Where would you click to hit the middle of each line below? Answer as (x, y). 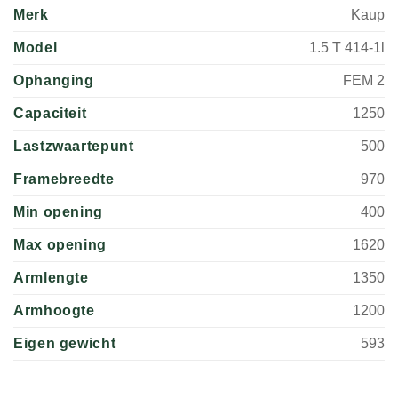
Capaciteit (50, 114)
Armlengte (51, 278)
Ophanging (54, 81)
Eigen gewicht (65, 344)
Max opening (60, 245)
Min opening (59, 212)
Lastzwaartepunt (74, 147)
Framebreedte (64, 179)
